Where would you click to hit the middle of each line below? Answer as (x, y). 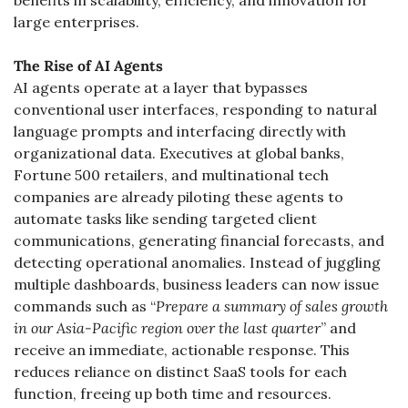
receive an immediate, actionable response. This (182, 350)
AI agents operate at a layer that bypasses (161, 87)
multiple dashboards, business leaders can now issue (196, 284)
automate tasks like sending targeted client (165, 219)
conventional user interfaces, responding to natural (195, 109)
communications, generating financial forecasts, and (199, 240)
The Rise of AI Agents (88, 66)
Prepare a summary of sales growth (272, 306)
